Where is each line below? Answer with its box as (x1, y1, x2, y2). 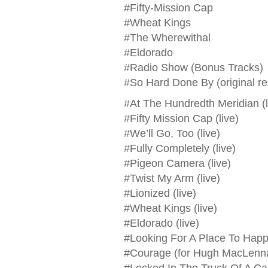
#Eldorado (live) (123, 217, 199, 229)
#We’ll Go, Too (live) (123, 127, 220, 139)
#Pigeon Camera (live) (123, 157, 231, 169)
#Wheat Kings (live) (123, 202, 217, 214)
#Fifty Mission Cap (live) (123, 112, 239, 124)
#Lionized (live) (123, 187, 196, 199)
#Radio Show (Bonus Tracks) (123, 62, 263, 74)
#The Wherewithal (123, 32, 211, 44)
